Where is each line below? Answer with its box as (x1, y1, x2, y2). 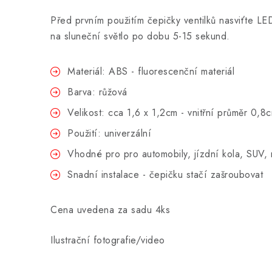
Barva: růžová (67, 85, 127, 99)
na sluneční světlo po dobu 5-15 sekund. (50, 29, 230, 43)
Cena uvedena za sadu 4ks (50, 203, 170, 217)
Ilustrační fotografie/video (50, 233, 165, 247)
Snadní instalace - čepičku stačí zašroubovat (67, 168, 263, 182)
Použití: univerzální (67, 126, 151, 140)
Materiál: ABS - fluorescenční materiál (67, 64, 234, 78)
